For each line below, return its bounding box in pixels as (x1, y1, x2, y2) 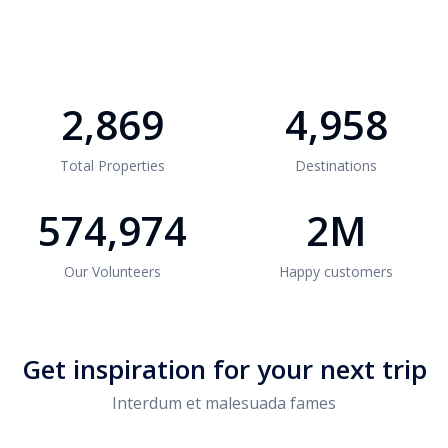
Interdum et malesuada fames (112, 392, 336, 415)
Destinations (295, 156, 377, 176)
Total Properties (59, 156, 165, 176)
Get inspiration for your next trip (21, 351, 427, 388)
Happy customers (279, 262, 393, 282)
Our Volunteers (63, 262, 161, 282)
